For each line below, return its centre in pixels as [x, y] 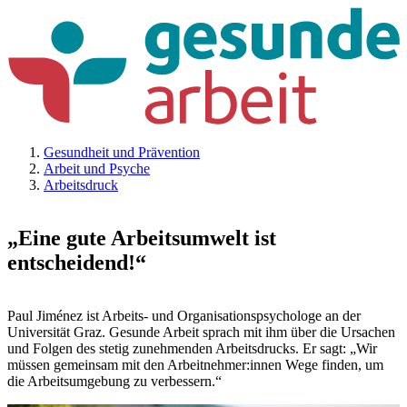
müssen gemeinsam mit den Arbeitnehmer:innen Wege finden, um [195, 365]
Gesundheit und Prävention [122, 153]
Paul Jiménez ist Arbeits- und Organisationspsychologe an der [184, 316]
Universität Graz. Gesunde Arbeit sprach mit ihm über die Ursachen [201, 333]
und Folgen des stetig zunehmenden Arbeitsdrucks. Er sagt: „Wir [192, 349]
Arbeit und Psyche [97, 169]
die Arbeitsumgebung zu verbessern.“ [114, 382]
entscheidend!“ [77, 263]
